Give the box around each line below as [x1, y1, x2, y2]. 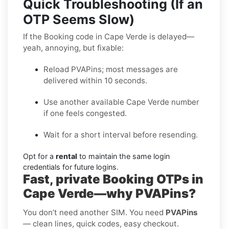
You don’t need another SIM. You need [23, 207, 166, 217]
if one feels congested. [43, 108, 127, 118]
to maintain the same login [77, 151, 170, 161]
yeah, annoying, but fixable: [23, 42, 124, 53]
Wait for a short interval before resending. [43, 129, 198, 140]
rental [56, 151, 77, 161]
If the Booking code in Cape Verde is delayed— [23, 31, 194, 41]
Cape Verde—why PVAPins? [23, 186, 196, 201]
